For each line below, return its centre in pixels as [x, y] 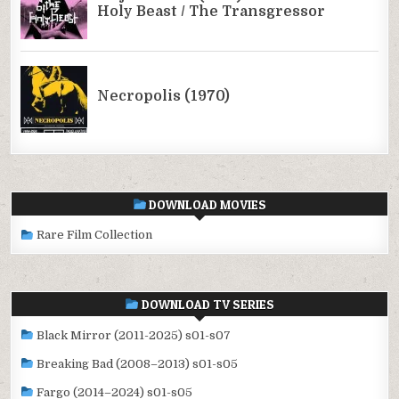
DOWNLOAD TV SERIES [206, 304]
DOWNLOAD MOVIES [207, 204]
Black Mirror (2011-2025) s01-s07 [133, 335]
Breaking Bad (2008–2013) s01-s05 [136, 363]
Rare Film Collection [94, 235]
